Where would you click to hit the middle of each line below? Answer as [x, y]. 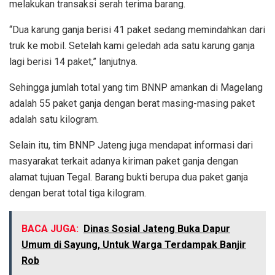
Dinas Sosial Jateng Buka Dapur [157, 229]
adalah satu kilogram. [54, 120]
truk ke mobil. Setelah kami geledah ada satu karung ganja [132, 46]
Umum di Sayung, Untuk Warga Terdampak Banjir [134, 245]
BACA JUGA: [50, 229]
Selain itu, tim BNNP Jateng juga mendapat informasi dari [131, 145]
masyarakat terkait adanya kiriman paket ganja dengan [124, 161]
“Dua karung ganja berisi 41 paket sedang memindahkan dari [137, 30]
